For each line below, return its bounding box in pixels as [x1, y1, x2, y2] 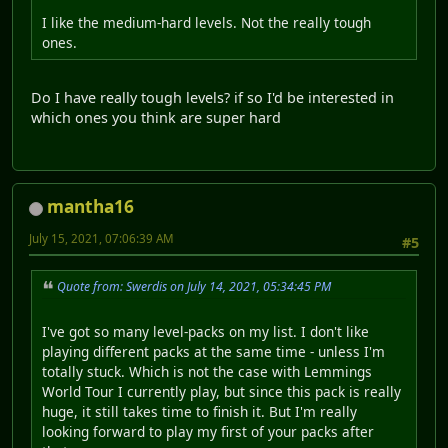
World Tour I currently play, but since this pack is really [42, 381, 401, 401]
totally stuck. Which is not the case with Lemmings [42, 361, 372, 381]
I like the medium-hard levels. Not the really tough [42, 13, 371, 33]
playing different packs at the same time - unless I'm [42, 341, 385, 361]
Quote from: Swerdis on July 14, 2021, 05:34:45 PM [57, 277, 331, 295]
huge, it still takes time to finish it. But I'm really [42, 401, 357, 421]
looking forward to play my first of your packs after [42, 421, 374, 441]
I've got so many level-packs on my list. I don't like [42, 321, 369, 341]
